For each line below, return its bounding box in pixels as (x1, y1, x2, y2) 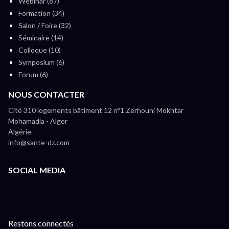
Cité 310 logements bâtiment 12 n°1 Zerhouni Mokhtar (8, 105, 184, 114)
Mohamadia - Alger (8, 116, 67, 125)
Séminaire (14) (18, 33, 63, 42)
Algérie (8, 127, 31, 136)
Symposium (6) (18, 57, 64, 66)
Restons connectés (8, 218, 74, 228)
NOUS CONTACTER (8, 89, 84, 99)
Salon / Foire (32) (18, 20, 71, 30)
